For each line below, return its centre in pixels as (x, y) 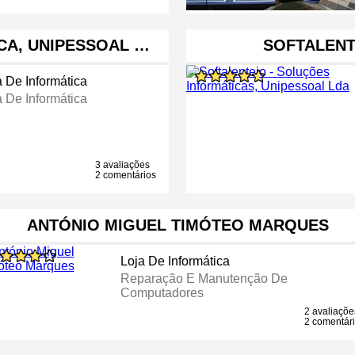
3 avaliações (123, 165)
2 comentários (126, 176)
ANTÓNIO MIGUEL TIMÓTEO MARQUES (177, 225)
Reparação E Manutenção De (204, 279)
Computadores (162, 293)
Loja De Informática (176, 261)
